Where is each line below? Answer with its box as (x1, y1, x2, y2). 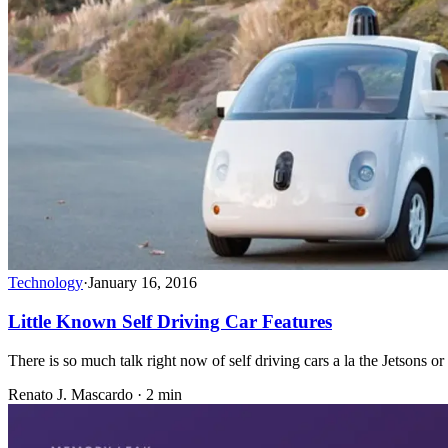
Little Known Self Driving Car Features (8, 310, 332, 332)
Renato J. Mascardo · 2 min (8, 385, 182, 403)
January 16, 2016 (88, 274, 197, 292)
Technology (8, 274, 83, 292)
